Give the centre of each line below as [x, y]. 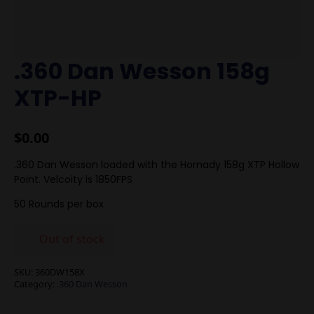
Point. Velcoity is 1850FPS [73, 179]
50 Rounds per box [59, 204]
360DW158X [60, 272]
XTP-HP [58, 98]
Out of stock [72, 239]
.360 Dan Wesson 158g [142, 71]
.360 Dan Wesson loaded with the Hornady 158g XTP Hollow [157, 165]
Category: [35, 284]
